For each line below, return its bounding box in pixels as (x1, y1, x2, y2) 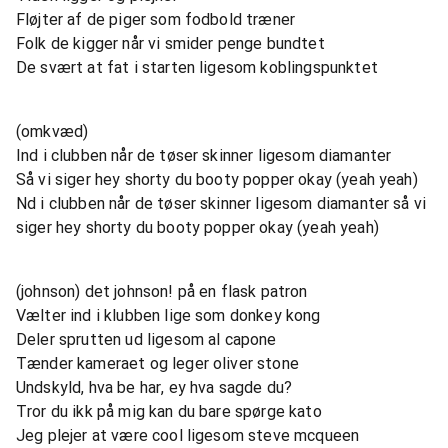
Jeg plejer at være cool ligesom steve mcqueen (16, 426, 360, 445)
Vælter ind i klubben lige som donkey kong (16, 306, 321, 325)
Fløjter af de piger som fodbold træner (16, 10, 296, 29)
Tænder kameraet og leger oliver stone (16, 354, 299, 373)
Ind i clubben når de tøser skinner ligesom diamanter (16, 146, 392, 165)
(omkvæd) (16, 122, 89, 141)
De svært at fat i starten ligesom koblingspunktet (16, 58, 378, 77)
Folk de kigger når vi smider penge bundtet (16, 34, 325, 53)
